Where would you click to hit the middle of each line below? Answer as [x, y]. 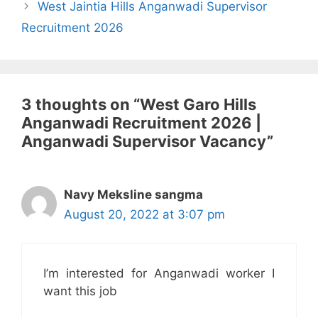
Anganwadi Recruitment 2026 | [141, 122]
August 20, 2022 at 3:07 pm [144, 214]
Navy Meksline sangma [133, 194]
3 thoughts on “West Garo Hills [139, 104]
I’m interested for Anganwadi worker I [159, 274]
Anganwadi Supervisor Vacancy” [147, 141]
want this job [80, 291]
